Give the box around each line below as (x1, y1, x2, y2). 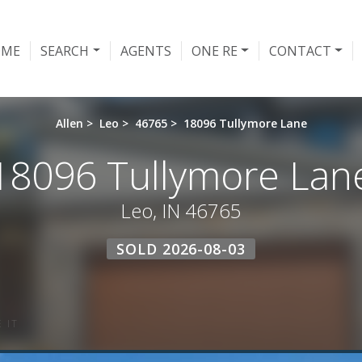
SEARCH (40, 41, 90, 60)
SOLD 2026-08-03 (116, 239, 246, 259)
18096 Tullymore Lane (183, 116, 307, 131)
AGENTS (120, 41, 172, 60)
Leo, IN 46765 (120, 197, 242, 224)
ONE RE (192, 41, 238, 60)
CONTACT (268, 41, 331, 60)
